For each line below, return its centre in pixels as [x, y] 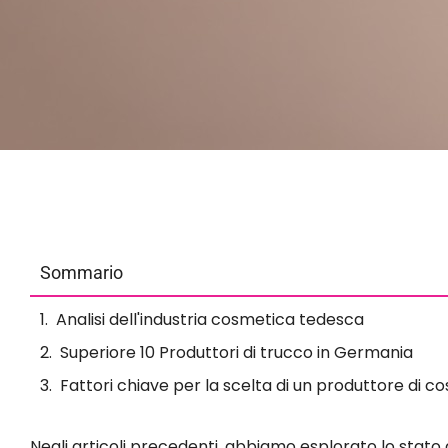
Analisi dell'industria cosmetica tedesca [210, 319]
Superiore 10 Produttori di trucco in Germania [236, 352]
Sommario [81, 272]
